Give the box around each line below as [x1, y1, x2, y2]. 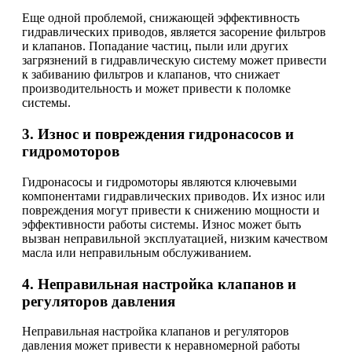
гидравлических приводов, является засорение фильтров [22, 24, 326, 38]
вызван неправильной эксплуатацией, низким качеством [22, 231, 328, 245]
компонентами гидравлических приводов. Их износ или [22, 189, 325, 203]
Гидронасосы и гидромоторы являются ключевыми [22, 174, 297, 189]
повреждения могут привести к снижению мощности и [22, 203, 320, 217]
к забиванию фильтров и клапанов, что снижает [22, 67, 280, 81]
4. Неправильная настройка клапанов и [22, 275, 296, 292]
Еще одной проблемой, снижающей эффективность [22, 10, 299, 24]
